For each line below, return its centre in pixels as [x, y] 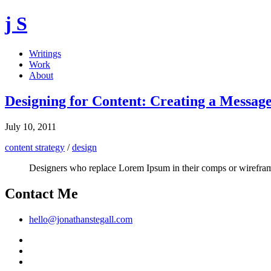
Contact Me [41, 193]
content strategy [35, 147]
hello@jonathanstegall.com [81, 219]
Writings [45, 53]
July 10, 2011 [31, 126]
